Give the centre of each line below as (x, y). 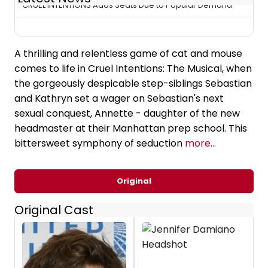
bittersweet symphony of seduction (100, 144)
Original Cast (54, 210)
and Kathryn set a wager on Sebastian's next (119, 99)
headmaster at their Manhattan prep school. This (131, 129)
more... (200, 144)
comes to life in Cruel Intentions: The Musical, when (133, 69)
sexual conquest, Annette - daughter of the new (127, 114)
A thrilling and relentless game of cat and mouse (128, 54)
